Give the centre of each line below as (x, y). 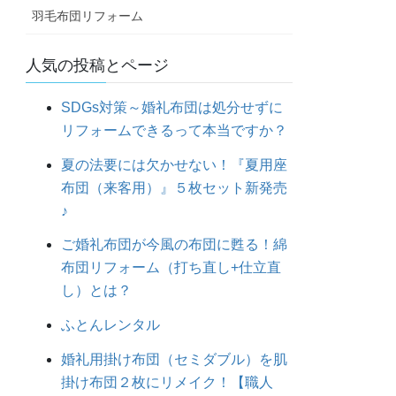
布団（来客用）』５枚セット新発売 (175, 187)
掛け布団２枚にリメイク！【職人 (168, 382)
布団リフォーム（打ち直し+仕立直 (171, 268)
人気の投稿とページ (98, 65)
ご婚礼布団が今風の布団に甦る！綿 (175, 245)
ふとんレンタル (111, 325)
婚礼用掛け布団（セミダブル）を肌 (175, 359)
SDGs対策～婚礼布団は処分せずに (172, 107)
